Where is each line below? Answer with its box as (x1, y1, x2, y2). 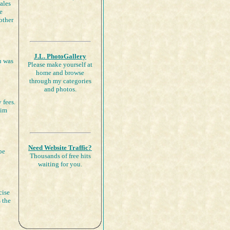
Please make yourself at (28, 61, 92, 68)
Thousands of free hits (29, 152, 91, 160)
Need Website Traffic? (28, 144, 92, 151)
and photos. (44, 85, 76, 93)
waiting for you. (38, 160, 82, 168)
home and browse (36, 69, 84, 76)
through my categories (29, 77, 91, 85)
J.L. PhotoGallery (34, 52, 86, 60)
